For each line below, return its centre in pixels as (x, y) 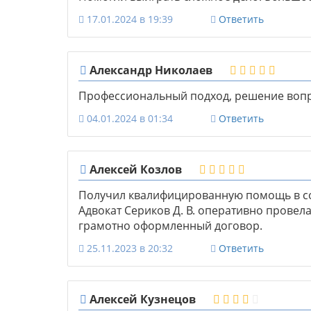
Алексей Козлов (134, 170)
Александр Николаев (150, 70)
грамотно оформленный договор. (170, 226)
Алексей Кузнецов (141, 300)
